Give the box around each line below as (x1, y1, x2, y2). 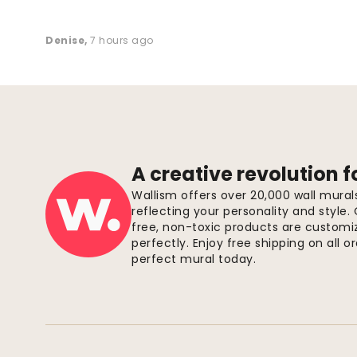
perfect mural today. (131, 251, 256, 268)
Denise (45, 33, 84, 48)
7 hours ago (90, 33, 154, 48)
